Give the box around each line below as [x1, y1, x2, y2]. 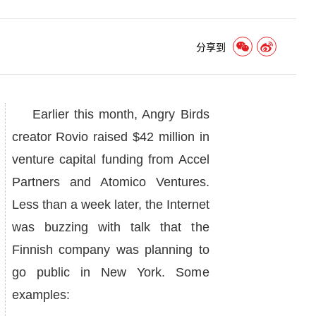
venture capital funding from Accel [11, 152, 209, 166]
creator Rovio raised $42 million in [11, 130, 209, 144]
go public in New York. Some [11, 265, 209, 279]
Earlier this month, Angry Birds [11, 107, 209, 121]
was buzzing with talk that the [11, 220, 209, 234]
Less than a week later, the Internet [11, 197, 209, 212]
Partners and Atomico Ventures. [11, 175, 209, 189]
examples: [11, 288, 70, 302]
